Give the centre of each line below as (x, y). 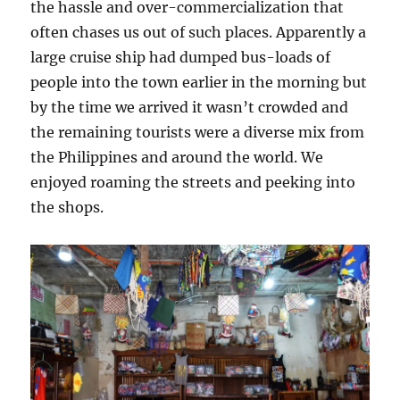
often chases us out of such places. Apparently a (199, 32)
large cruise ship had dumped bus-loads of (181, 57)
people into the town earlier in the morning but (199, 82)
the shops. (67, 207)
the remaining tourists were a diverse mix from (198, 132)
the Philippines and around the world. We (177, 157)
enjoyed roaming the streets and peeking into (193, 182)
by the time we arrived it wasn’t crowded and (190, 107)
